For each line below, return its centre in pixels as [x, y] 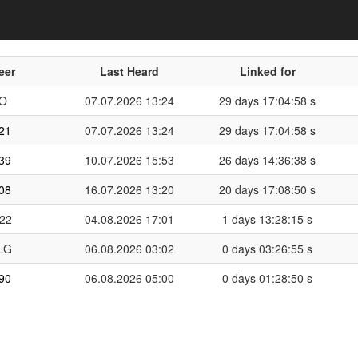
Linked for [267, 71]
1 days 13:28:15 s [267, 219]
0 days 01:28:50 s [267, 278]
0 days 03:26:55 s [267, 249]
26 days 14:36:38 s [267, 160]
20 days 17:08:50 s [267, 189]
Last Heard [129, 71]
